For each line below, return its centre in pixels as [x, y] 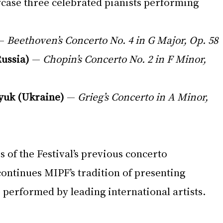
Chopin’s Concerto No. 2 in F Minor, [126, 59]
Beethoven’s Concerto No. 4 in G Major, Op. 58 [112, 40]
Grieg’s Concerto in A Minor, [144, 97]
